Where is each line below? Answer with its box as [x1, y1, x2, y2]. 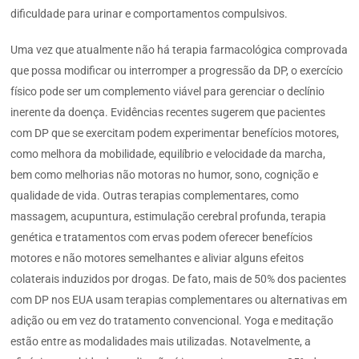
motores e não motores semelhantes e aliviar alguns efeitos [10, 251, 305, 264]
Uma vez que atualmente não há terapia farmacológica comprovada [10, 42, 349, 56]
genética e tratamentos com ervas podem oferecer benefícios [10, 230, 313, 244]
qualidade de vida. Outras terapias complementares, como [10, 188, 300, 202]
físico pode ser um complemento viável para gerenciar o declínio [10, 84, 325, 98]
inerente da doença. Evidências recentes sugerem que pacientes [10, 105, 326, 119]
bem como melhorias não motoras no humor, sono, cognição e [10, 167, 319, 181]
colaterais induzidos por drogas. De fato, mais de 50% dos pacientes [10, 272, 347, 285]
